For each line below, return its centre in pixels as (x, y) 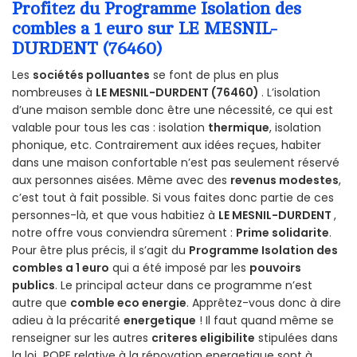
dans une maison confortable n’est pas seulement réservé (176, 162)
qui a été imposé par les (179, 267)
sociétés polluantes (91, 75)
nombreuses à (54, 92)
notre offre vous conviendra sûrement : (124, 232)
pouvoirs (275, 267)
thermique (239, 127)
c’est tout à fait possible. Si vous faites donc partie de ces (173, 197)
